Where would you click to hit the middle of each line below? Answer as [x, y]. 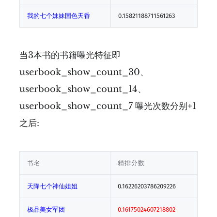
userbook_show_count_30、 [84, 72]
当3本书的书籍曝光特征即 [70, 55]
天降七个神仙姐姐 [52, 186]
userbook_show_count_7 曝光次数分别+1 [108, 106]
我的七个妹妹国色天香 [59, 16]
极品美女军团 [46, 210]
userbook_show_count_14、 [83, 89]
